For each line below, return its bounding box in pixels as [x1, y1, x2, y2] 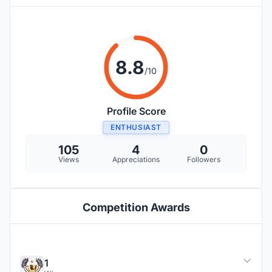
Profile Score [106, 105, 166, 118]
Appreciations [112, 155, 160, 165]
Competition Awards [82, 201, 190, 214]
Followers [186, 155, 220, 165]
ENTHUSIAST [110, 123, 161, 132]
